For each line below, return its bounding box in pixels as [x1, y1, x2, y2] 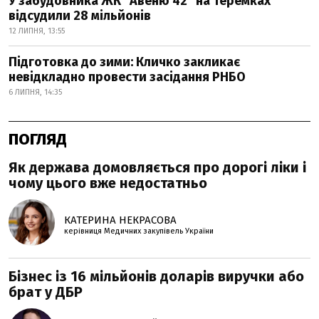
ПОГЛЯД [9, 130, 67, 149]
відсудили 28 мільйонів [9, 8, 151, 23]
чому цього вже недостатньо [9, 174, 207, 192]
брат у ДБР [9, 283, 83, 300]
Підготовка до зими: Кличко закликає [9, 54, 240, 70]
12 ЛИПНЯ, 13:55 [9, 26, 65, 36]
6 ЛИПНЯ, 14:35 [9, 88, 62, 97]
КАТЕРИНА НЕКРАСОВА [64, 213, 177, 226]
